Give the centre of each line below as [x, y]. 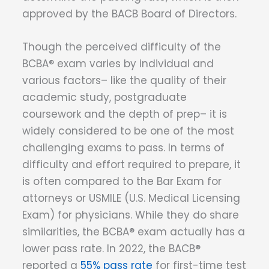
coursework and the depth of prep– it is [125, 114]
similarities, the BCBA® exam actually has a [134, 232]
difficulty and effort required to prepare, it [131, 165]
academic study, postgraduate [104, 98]
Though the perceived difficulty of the [122, 47]
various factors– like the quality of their [124, 81]
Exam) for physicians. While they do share [131, 215]
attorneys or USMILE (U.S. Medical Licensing [131, 198]
